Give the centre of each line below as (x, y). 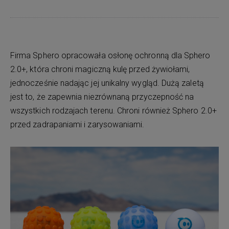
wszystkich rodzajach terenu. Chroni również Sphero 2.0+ (113, 111)
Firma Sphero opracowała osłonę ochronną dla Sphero (110, 56)
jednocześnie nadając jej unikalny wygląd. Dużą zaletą (107, 83)
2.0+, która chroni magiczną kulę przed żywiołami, (100, 70)
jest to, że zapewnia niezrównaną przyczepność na (102, 97)
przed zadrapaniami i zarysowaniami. (77, 125)
